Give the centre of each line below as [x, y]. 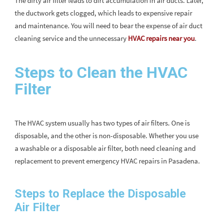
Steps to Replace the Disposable [100, 194]
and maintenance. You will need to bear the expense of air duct [109, 26]
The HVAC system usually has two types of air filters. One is [102, 123]
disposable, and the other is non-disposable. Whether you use [107, 136]
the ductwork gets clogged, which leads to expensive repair [103, 13]
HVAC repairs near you [161, 38]
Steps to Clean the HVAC [101, 73]
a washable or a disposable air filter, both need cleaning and [105, 148]
